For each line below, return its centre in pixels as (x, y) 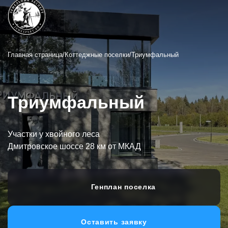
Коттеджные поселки (97, 55)
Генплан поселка (122, 187)
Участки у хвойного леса (54, 134)
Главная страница (35, 55)
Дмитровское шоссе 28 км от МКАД (74, 146)
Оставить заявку (114, 222)
